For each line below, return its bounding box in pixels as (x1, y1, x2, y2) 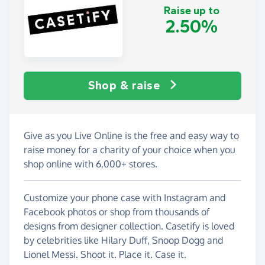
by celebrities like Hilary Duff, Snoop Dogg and (24, 234, 223, 246)
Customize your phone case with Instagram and (24, 191, 225, 203)
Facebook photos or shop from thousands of (24, 205, 209, 218)
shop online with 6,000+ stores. (24, 157, 157, 170)
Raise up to (164, 4, 219, 18)
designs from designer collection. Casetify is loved (24, 219, 234, 232)
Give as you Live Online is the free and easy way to (24, 129, 239, 141)
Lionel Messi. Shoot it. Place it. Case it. (24, 248, 186, 260)
